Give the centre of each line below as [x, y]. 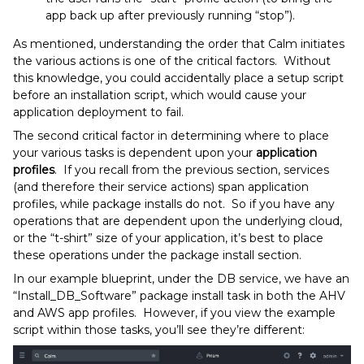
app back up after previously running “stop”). [170, 15]
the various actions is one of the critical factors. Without [172, 61]
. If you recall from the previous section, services [192, 169]
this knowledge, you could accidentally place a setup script [178, 78]
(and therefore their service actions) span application [161, 186]
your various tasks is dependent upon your [134, 152]
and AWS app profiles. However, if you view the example [174, 312]
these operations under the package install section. [157, 255]
